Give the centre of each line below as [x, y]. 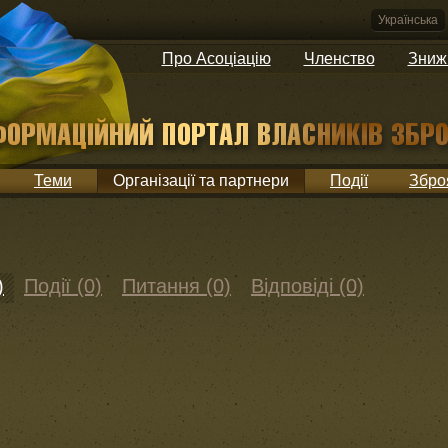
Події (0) [63, 286]
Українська [408, 20]
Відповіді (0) [307, 286]
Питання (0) [176, 286]
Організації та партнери [201, 180]
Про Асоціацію [216, 58]
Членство [339, 58]
